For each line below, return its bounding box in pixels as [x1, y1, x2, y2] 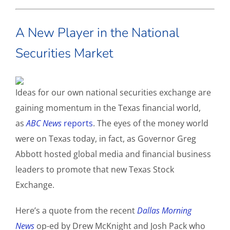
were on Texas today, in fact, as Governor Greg [15, 133, 196, 145]
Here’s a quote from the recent [15, 205, 137, 217]
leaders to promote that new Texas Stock [15, 164, 174, 176]
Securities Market [15, 45, 113, 63]
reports [62, 118, 93, 129]
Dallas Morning [137, 205, 191, 217]
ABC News [26, 118, 62, 129]
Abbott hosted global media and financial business [15, 148, 211, 160]
